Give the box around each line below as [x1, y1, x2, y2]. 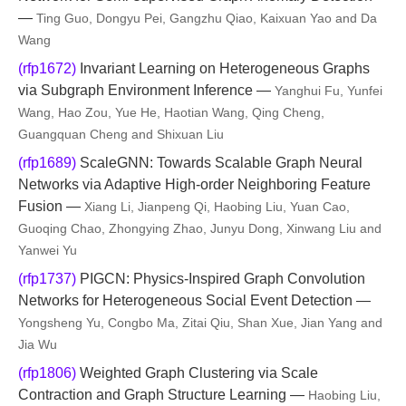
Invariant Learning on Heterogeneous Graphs [76, 61, 370, 76]
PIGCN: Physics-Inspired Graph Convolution [76, 271, 365, 286]
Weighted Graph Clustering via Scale [76, 365, 318, 381]
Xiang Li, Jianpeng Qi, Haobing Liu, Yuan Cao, [84, 199, 350, 214]
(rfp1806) [18, 365, 76, 381]
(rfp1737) [18, 271, 76, 286]
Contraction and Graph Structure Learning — [18, 387, 308, 402]
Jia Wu [18, 337, 57, 352]
